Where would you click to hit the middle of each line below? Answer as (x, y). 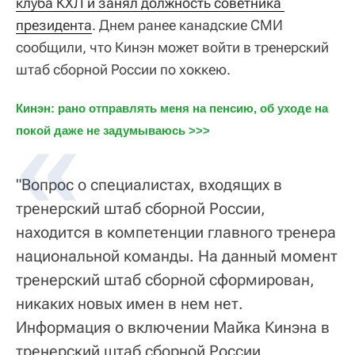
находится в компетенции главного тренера (176, 232)
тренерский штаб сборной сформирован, (165, 279)
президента (54, 25)
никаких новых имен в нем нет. (130, 303)
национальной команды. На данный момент (177, 256)
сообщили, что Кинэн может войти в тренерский (172, 47)
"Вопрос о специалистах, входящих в (149, 184)
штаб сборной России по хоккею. (123, 69)
